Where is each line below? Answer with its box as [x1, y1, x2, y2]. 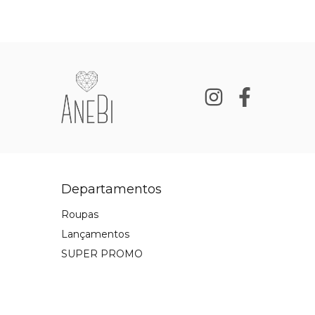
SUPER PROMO [61, 247, 143, 260]
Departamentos [61, 181, 162, 197]
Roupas [61, 207, 98, 221]
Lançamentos [61, 227, 129, 240]
